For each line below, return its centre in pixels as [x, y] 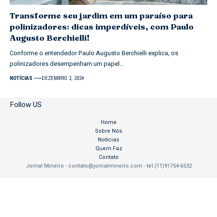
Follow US [26, 104]
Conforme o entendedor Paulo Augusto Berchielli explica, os [94, 53]
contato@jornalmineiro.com [105, 166]
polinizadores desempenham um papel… [67, 63]
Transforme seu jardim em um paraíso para [101, 15]
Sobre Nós [108, 131]
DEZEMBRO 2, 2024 [63, 78]
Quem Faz [108, 148]
